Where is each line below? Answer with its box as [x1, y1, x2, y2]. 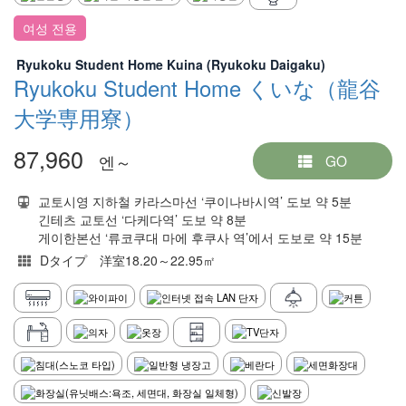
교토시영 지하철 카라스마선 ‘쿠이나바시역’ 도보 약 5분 [38, 191, 352, 210]
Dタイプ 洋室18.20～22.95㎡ [40, 250, 216, 269]
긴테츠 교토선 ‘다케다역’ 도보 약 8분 [38, 209, 246, 228]
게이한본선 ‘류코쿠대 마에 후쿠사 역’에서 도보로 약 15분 [38, 227, 362, 246]
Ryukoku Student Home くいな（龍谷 [14, 72, 381, 103]
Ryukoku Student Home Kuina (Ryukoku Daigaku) [16, 54, 338, 73]
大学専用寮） [14, 101, 144, 133]
